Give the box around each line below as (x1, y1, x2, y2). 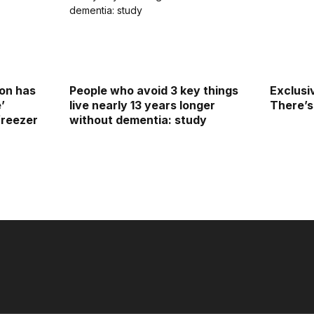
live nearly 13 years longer (69, 97, 215, 112)
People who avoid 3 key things (69, 83, 238, 97)
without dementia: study (69, 112, 207, 127)
